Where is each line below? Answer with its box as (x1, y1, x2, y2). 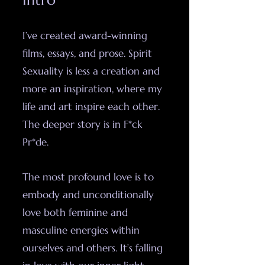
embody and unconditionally (22, 188, 154, 201)
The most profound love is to (22, 170, 154, 183)
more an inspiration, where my (22, 82, 162, 95)
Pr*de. (22, 135, 49, 148)
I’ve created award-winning (22, 29, 147, 42)
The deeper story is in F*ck (22, 118, 142, 131)
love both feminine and (22, 206, 128, 219)
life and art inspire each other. (22, 100, 160, 113)
